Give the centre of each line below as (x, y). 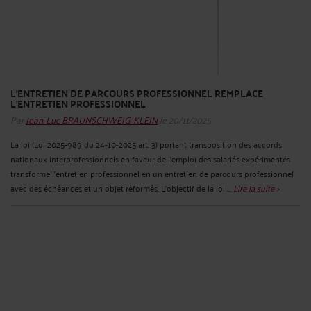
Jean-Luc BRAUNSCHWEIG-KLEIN (92, 119)
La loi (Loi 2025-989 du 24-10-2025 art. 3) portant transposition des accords (146, 144)
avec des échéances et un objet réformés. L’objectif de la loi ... (122, 188)
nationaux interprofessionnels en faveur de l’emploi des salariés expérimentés (150, 159)
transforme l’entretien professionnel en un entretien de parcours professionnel (152, 174)
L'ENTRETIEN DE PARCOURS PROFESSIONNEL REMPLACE (137, 93)
